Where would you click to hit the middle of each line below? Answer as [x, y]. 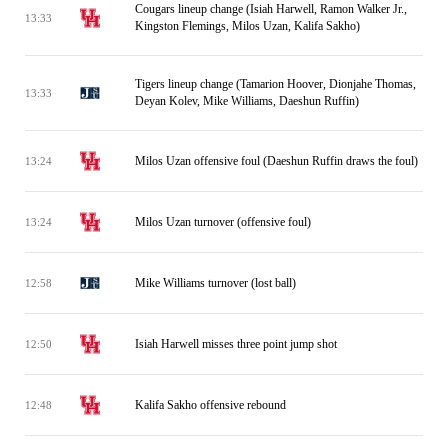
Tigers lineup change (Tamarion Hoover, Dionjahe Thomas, [275, 84]
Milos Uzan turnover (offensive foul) [223, 221]
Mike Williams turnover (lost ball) [215, 282]
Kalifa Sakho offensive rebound [210, 404]
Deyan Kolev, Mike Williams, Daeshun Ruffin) [247, 101]
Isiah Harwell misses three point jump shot [236, 343]
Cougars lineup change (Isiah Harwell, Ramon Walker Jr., [271, 9]
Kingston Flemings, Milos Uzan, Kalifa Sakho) [247, 26]
